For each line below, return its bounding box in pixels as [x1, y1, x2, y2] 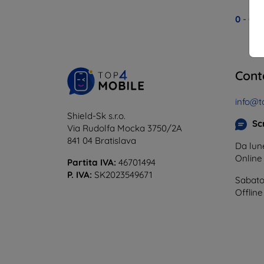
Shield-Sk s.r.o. [67, 110, 126, 121]
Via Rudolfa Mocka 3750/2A [67, 122, 182, 134]
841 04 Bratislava [67, 134, 136, 146]
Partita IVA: [67, 156, 116, 168]
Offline [235, 186, 263, 198]
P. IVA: [67, 169, 92, 180]
